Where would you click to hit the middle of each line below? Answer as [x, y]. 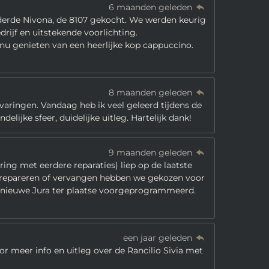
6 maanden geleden [151, 7]
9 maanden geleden [151, 153]
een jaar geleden [159, 238]
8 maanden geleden [151, 92]
